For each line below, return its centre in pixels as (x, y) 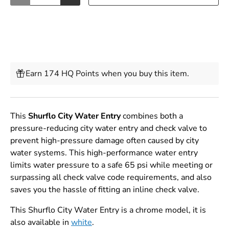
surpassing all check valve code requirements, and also (111, 177)
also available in (41, 222)
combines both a (152, 116)
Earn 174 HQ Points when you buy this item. (107, 73)
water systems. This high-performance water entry (104, 153)
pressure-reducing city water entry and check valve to (109, 128)
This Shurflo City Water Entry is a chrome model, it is (108, 210)
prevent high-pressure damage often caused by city (105, 140)
